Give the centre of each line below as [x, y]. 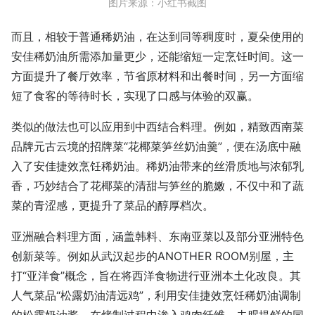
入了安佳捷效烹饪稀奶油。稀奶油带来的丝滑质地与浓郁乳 [157, 166]
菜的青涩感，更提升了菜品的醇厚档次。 [112, 206]
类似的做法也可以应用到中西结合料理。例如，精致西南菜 [157, 127]
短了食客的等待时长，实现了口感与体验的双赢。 [135, 96]
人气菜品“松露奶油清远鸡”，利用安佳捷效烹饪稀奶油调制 [156, 296]
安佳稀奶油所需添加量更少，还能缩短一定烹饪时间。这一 [157, 57]
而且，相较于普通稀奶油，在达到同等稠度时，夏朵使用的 [157, 37]
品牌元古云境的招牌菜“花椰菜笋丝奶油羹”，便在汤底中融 [156, 147]
